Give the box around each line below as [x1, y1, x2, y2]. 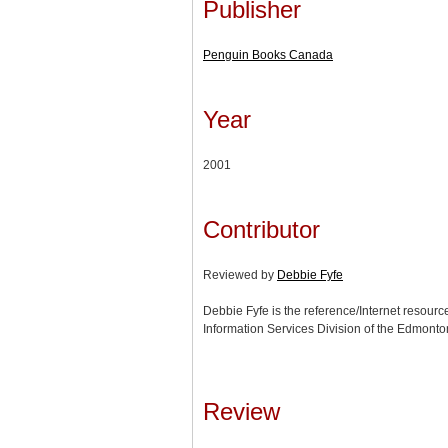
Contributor [203, 215, 320, 243]
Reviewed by [203, 267, 277, 282]
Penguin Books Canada [203, 47, 333, 62]
